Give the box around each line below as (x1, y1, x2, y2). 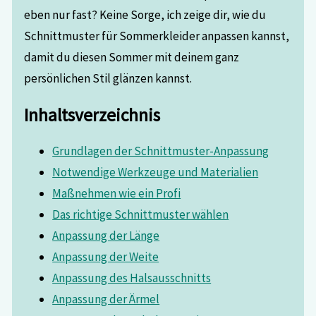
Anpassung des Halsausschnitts (52, 269, 212, 286)
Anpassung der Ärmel (52, 291, 160, 307)
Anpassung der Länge (52, 227, 160, 243)
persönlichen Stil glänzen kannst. (24, 71, 193, 87)
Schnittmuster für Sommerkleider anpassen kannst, (24, 28, 290, 44)
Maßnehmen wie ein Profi (52, 185, 181, 201)
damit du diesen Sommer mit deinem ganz (24, 49, 240, 66)
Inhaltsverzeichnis (24, 103, 161, 126)
